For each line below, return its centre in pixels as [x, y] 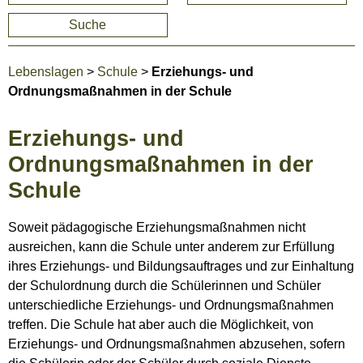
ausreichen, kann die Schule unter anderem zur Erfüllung [171, 247]
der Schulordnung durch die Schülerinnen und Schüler [164, 286]
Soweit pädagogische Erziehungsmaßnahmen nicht [157, 228]
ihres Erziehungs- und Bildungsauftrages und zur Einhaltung [181, 267]
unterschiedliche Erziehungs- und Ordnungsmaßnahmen [171, 305]
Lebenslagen [46, 72]
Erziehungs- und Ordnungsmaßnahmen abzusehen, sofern [177, 344]
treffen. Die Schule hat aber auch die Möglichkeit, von [161, 325]
